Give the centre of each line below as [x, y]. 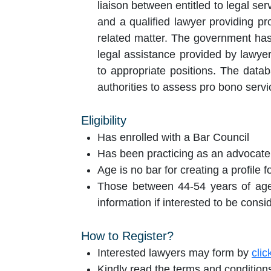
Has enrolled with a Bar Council [173, 137]
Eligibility [104, 120]
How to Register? [127, 236]
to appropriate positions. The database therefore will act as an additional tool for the [159, 70]
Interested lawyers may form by [175, 253]
